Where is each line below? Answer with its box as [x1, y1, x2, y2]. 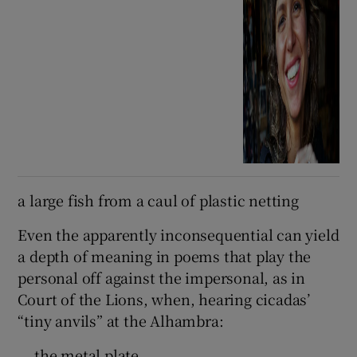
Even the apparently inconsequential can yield [18, 224, 339, 245]
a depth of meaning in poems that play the [18, 245, 312, 267]
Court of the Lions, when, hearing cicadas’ [18, 288, 311, 310]
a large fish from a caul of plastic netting [18, 190, 299, 211]
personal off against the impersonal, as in [18, 267, 306, 288]
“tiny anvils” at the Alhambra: [18, 310, 224, 331]
